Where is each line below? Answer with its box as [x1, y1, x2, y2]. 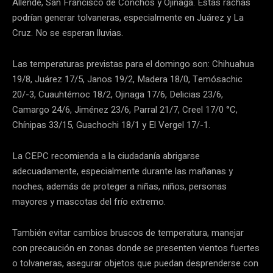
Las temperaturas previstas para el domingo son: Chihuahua [12, 57, 254, 71]
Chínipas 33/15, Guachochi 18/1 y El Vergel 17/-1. [12, 118, 210, 132]
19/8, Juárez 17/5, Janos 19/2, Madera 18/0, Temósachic [12, 73, 243, 87]
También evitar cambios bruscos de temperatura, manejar [12, 226, 244, 240]
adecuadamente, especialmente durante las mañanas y [12, 165, 233, 179]
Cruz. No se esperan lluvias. [12, 26, 123, 40]
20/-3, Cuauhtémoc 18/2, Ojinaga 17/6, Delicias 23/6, [12, 88, 223, 102]
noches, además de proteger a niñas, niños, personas [12, 180, 227, 194]
